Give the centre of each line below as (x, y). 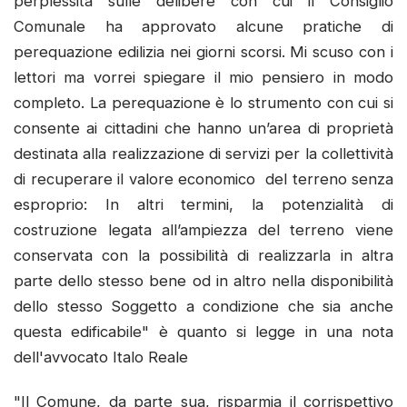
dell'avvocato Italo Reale (103, 357)
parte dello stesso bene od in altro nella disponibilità (203, 280)
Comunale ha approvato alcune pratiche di (203, 26)
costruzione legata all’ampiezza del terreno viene (203, 229)
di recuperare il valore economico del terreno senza (203, 179)
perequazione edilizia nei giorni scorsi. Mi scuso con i (203, 51)
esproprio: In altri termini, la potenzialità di (203, 204)
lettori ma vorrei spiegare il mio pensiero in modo (203, 77)
